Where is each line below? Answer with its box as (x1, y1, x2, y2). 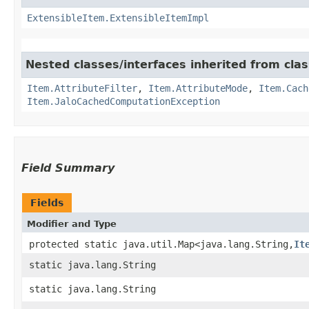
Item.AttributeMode (148, 82, 248, 94)
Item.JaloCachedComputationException (27, 95, 220, 107)
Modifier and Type (27, 218, 117, 229)
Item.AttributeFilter (27, 82, 137, 94)
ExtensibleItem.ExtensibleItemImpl (27, 12, 209, 23)
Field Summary (21, 161, 114, 175)
